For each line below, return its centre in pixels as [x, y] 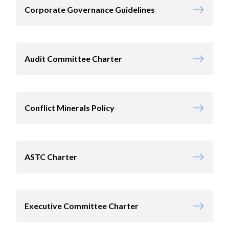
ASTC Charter [51, 157]
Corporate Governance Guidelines [90, 10]
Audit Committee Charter [73, 59]
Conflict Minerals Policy [70, 108]
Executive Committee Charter [82, 206]
